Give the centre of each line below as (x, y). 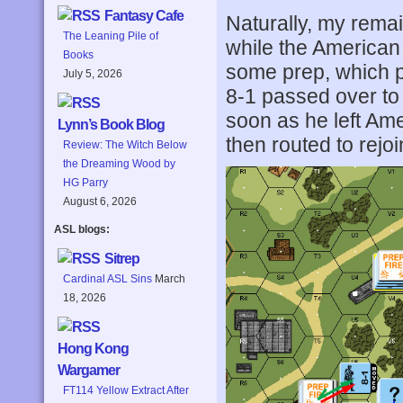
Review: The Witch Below (125, 145)
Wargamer (89, 371)
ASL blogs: (82, 230)
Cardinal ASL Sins (107, 279)
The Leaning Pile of (111, 36)
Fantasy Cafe (144, 16)
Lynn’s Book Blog (111, 125)
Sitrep (122, 259)
